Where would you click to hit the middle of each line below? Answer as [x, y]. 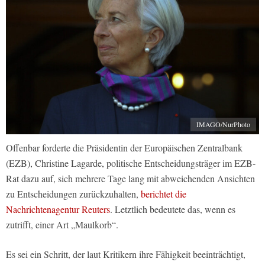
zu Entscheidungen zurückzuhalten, [73, 193]
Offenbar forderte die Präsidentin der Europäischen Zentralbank [124, 147]
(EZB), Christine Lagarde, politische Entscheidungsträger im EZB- [131, 163]
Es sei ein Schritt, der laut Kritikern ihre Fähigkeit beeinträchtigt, [126, 254]
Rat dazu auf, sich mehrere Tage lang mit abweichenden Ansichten [130, 178]
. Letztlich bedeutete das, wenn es [173, 209]
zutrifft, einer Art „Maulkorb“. [62, 224]
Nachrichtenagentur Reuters [58, 209]
